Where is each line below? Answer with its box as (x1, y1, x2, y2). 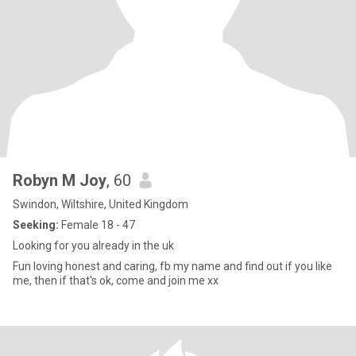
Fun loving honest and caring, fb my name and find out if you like (13, 260, 223, 273)
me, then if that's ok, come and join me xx (13, 274, 219, 287)
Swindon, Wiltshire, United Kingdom (13, 198, 188, 211)
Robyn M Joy (13, 171, 106, 190)
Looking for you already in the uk (13, 239, 174, 252)
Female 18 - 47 (59, 219, 135, 231)
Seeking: (13, 219, 59, 231)
